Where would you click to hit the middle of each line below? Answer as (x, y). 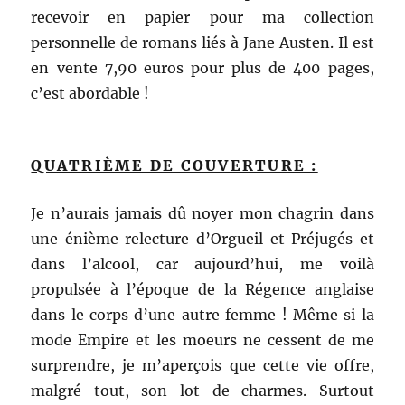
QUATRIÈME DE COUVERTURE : (174, 166)
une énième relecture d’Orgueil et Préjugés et (202, 239)
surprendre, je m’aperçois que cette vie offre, (202, 366)
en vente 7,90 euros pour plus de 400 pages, (202, 68)
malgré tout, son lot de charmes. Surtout (202, 391)
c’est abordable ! (90, 94)
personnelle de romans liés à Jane (153, 43)
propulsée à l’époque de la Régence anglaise (202, 290)
